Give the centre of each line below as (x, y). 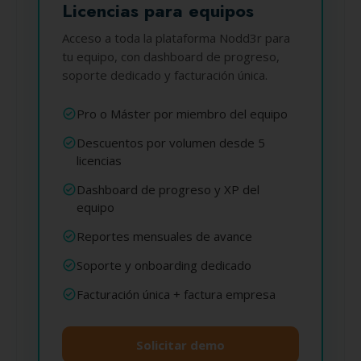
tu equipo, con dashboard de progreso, (170, 56)
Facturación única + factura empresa (176, 294)
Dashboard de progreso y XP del (168, 189)
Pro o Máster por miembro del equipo (182, 114)
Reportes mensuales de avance (164, 236)
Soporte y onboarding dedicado (164, 265)
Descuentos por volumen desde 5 (170, 143)
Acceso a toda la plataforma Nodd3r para (176, 38)
